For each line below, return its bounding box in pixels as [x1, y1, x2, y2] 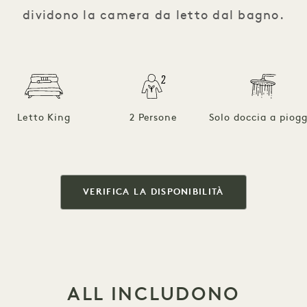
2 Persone [129, 113, 178, 124]
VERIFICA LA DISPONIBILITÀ [83, 188, 224, 197]
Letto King [16, 113, 71, 124]
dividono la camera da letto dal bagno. [23, 10, 284, 23]
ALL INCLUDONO [66, 282, 241, 306]
